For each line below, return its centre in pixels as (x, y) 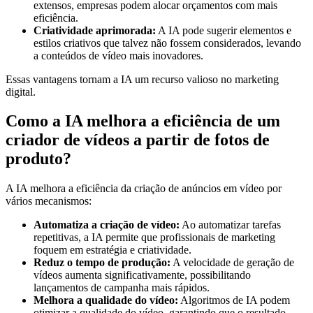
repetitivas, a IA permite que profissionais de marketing (154, 238)
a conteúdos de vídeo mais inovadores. (118, 55)
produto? (38, 159)
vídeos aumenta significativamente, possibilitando (142, 275)
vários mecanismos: (49, 201)
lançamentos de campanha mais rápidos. (122, 288)
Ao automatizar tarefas (230, 225)
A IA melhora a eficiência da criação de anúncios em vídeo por (144, 189)
